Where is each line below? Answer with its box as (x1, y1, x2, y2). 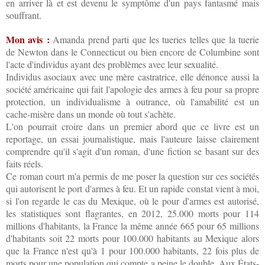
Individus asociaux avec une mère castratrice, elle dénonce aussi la (6, 70, 259, 83)
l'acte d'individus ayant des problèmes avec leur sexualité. (6, 58, 218, 71)
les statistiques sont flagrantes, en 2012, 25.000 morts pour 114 (6, 207, 259, 220)
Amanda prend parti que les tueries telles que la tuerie (49, 33, 260, 46)
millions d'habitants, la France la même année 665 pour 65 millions (6, 219, 259, 232)
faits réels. (6, 157, 43, 170)
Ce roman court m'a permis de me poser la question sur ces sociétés (6, 170, 259, 183)
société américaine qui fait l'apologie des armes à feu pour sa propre (6, 83, 259, 96)
